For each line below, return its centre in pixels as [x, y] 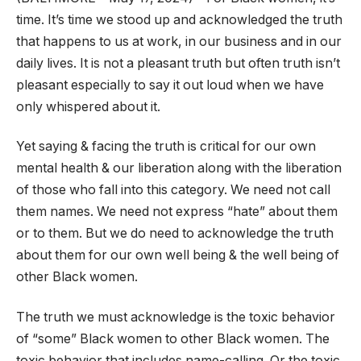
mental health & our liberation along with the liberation [179, 168]
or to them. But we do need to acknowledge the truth [175, 234]
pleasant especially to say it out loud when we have [170, 85]
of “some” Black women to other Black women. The [173, 338]
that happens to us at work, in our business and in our [179, 41]
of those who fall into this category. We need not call [173, 190]
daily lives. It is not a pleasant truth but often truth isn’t [178, 63]
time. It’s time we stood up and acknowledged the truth [179, 19]
